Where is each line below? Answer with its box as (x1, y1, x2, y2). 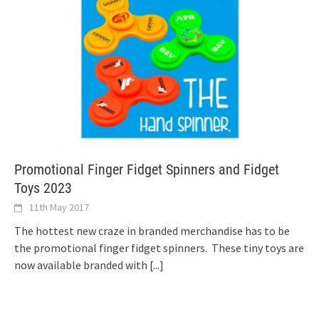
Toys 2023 (14, 179, 72, 197)
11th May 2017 (29, 200, 89, 214)
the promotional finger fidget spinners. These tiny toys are (14, 240, 304, 255)
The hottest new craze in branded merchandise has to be (14, 223, 290, 238)
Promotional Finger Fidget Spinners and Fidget (14, 160, 279, 178)
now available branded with (14, 257, 150, 272)
